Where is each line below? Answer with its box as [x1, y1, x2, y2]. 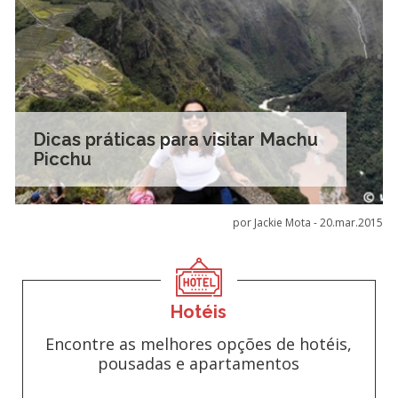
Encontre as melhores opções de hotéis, [45, 333, 353, 354]
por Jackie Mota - [233, 215, 321, 230]
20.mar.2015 [320, 215, 384, 230]
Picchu [32, 148, 92, 170]
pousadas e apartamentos [98, 353, 300, 374]
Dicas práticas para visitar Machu [32, 129, 318, 150]
